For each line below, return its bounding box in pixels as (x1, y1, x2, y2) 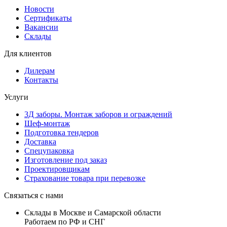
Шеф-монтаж (24, 119, 70, 128)
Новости (24, 4, 54, 13)
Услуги (4, 92, 28, 101)
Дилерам (24, 66, 55, 75)
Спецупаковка (24, 146, 74, 155)
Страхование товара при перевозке (24, 173, 145, 182)
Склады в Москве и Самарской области (24, 208, 161, 217)
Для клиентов (4, 49, 52, 58)
